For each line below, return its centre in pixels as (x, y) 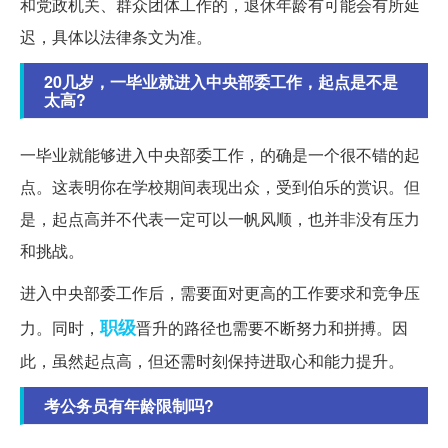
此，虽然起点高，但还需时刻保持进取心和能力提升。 (212, 360)
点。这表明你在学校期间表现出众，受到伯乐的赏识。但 (220, 186)
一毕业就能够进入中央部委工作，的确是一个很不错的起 (220, 154)
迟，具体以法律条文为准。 (116, 36)
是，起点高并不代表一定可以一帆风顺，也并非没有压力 (220, 218)
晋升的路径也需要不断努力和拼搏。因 (272, 327)
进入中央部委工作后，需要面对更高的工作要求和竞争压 (220, 292)
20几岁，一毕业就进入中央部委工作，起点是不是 (221, 81)
